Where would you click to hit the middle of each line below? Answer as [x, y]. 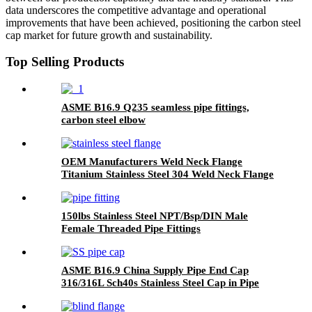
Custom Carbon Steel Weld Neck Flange [153, 187]
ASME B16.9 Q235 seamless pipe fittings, [155, 108]
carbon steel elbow [103, 120]
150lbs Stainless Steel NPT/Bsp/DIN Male [155, 216]
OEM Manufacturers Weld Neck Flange [152, 162]
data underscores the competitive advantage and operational [136, 10]
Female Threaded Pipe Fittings [131, 229]
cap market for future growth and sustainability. [109, 35]
